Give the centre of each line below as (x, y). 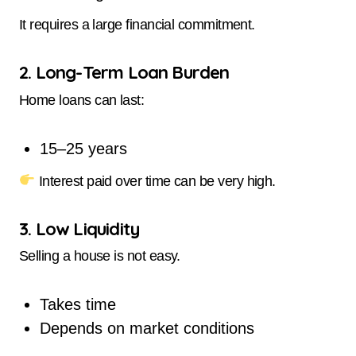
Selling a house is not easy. (100, 256)
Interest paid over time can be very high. (155, 181)
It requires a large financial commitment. (137, 25)
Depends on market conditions (147, 329)
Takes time (77, 305)
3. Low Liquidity (79, 228)
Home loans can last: (82, 100)
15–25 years (83, 148)
